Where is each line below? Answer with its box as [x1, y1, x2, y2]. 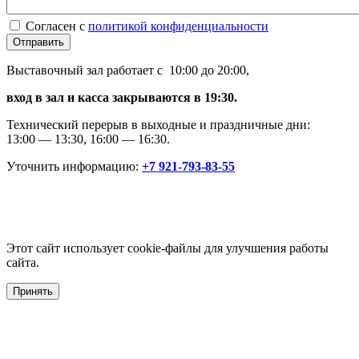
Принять [13, 284, 53, 297]
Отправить [13, 35, 64, 48]
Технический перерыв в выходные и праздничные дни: [6, 117, 310, 131]
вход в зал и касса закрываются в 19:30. [6, 90, 237, 104]
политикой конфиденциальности [88, 18, 268, 33]
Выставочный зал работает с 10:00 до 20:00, [6, 63, 249, 77]
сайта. [6, 255, 39, 269]
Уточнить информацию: [6, 159, 142, 173]
